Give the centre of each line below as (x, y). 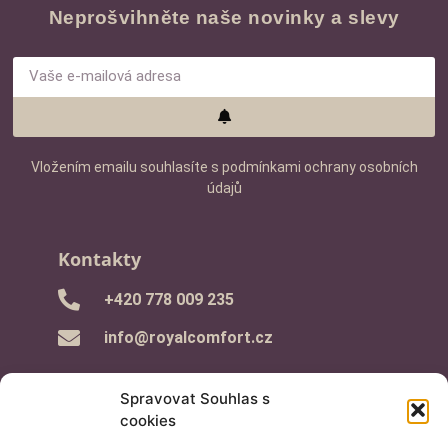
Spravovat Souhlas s (195, 398)
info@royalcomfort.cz (188, 338)
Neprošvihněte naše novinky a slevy (224, 17)
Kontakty (100, 259)
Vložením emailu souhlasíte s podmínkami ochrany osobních (224, 166)
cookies (148, 420)
